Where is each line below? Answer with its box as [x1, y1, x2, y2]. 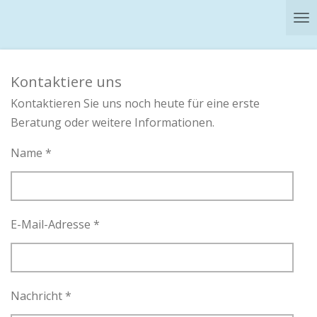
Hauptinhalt [6, 29, 69, 41]
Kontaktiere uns [11, 71, 122, 91]
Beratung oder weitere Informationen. [11, 115, 214, 131]
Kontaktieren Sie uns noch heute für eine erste [11, 96, 260, 112]
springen [6, 48, 54, 60]
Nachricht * [11, 288, 71, 304]
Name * [11, 145, 52, 161]
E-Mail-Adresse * [11, 217, 100, 233]
